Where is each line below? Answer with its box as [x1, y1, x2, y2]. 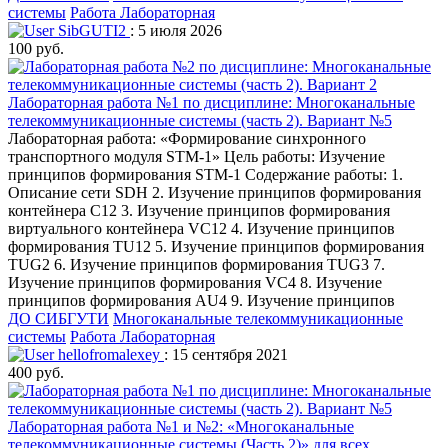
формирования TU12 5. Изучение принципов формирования [8, 237, 424, 255]
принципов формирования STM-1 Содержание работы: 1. [8, 165, 403, 183]
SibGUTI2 [54, 21, 130, 39]
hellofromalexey [54, 345, 164, 363]
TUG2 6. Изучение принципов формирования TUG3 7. [8, 255, 385, 273]
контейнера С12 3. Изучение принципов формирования [8, 201, 390, 219]
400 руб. [8, 363, 64, 381]
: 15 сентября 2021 [164, 345, 288, 363]
